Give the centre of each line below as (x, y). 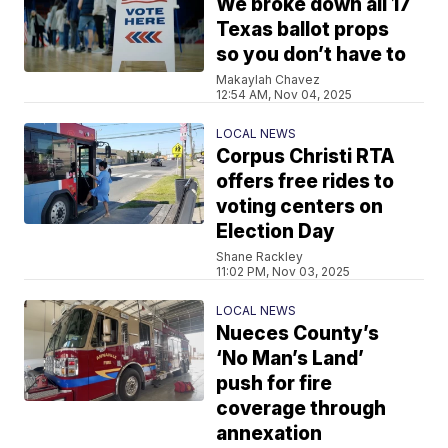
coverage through (301, 408)
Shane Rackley (260, 256)
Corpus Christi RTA (306, 156)
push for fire (274, 383)
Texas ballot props (303, 29)
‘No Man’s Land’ (290, 358)
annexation (269, 433)
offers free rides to (305, 181)
